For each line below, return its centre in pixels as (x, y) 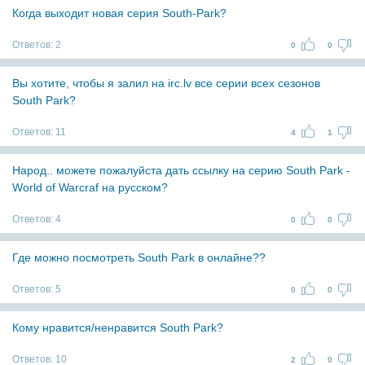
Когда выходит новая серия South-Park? (119, 13)
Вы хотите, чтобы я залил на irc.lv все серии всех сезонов (166, 83)
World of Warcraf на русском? (90, 187)
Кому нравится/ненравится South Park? (118, 328)
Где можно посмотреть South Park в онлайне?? (139, 257)
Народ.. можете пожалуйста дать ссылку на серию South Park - (181, 170)
